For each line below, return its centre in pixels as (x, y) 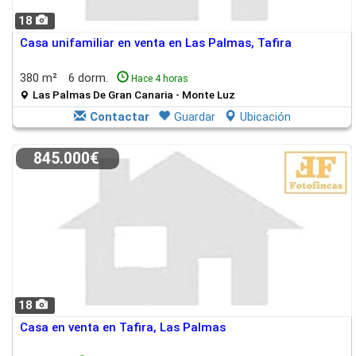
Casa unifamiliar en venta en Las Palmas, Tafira (156, 43)
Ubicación (265, 117)
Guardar (194, 117)
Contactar (119, 117)
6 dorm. (90, 78)
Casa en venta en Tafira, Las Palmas (123, 327)
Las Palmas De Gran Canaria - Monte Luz (134, 95)
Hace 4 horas (160, 79)
